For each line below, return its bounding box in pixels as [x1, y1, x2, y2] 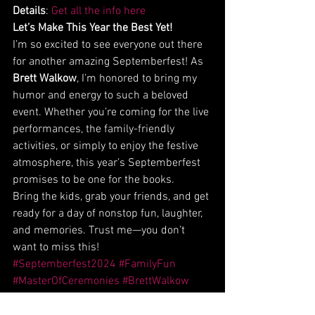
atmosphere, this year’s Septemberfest [13, 156, 203, 171]
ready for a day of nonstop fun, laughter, [13, 207, 205, 221]
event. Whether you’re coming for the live [13, 105, 212, 120]
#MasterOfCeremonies [13, 274, 120, 289]
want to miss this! [13, 240, 99, 255]
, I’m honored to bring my [77, 72, 200, 86]
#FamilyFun [119, 257, 176, 272]
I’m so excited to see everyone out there [13, 38, 205, 53]
